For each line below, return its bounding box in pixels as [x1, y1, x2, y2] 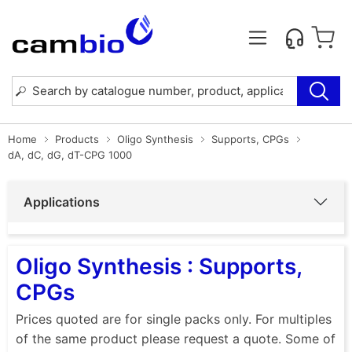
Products [55, 132, 99, 145]
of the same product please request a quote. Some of [16, 330, 335, 346]
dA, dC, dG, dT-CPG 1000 [8, 148, 132, 161]
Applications [24, 193, 100, 210]
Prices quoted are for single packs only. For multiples [16, 310, 332, 327]
